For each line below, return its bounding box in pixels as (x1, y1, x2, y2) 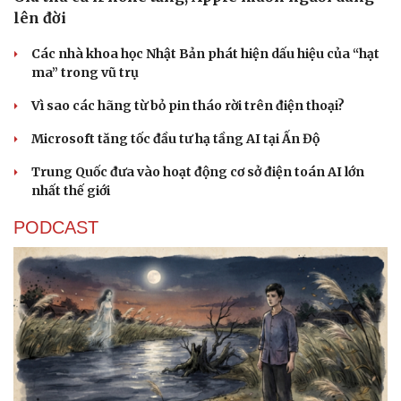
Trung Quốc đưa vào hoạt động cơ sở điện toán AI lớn (31, 164, 364, 180)
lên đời (13, 9, 66, 27)
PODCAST (13, 218, 98, 237)
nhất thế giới (31, 183, 110, 199)
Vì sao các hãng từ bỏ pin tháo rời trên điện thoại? (31, 98, 345, 114)
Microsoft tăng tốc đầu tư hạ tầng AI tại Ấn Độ (31, 131, 320, 147)
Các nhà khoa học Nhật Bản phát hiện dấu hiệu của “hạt (31, 46, 380, 62)
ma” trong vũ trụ (31, 64, 139, 81)
